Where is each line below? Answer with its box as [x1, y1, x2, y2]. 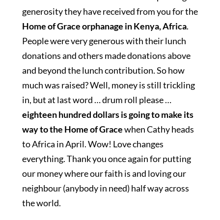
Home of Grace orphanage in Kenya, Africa [22, 21, 187, 31]
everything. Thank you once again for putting [22, 153, 191, 164]
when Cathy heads [122, 124, 194, 135]
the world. [22, 197, 61, 208]
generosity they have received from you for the [22, 6, 198, 17]
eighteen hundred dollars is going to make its [22, 109, 193, 120]
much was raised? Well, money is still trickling [22, 80, 195, 90]
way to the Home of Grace [22, 124, 123, 135]
